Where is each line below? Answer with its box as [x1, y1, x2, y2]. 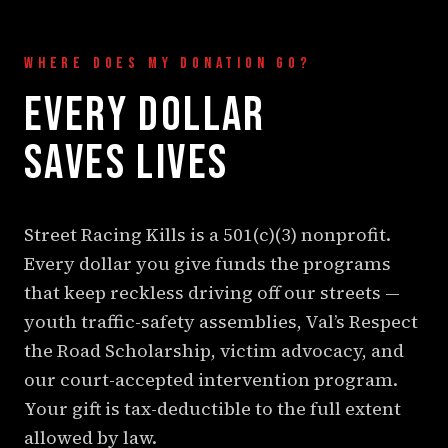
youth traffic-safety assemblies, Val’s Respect [24, 308, 418, 334]
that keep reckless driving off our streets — [24, 279, 400, 305]
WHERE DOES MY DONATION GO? [24, 53, 312, 73]
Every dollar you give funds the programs [24, 250, 391, 276]
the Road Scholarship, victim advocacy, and [24, 337, 404, 363]
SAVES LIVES [24, 134, 229, 192]
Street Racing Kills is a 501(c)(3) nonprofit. [24, 221, 391, 247]
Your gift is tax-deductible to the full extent [24, 395, 401, 421]
